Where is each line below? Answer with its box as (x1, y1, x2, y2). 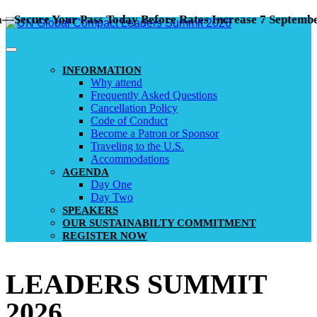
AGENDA (62, 166, 109, 178)
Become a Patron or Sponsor (91, 127, 219, 139)
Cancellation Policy (91, 102, 178, 114)
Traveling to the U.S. (91, 140, 184, 152)
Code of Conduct (91, 115, 168, 127)
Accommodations (91, 153, 169, 165)
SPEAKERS (62, 204, 118, 216)
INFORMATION (62, 64, 142, 76)
